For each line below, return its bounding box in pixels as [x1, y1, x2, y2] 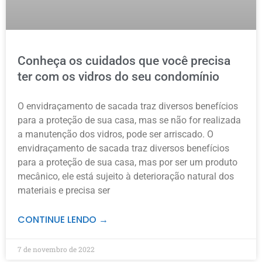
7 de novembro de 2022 [18, 244, 95, 254]
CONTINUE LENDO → [18, 212, 108, 226]
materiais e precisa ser [18, 184, 110, 196]
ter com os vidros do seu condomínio [18, 69, 219, 84]
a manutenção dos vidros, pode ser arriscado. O [18, 128, 213, 140]
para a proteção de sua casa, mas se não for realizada [18, 114, 241, 126]
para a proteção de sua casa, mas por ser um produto [18, 156, 237, 168]
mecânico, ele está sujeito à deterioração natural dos [18, 170, 234, 182]
